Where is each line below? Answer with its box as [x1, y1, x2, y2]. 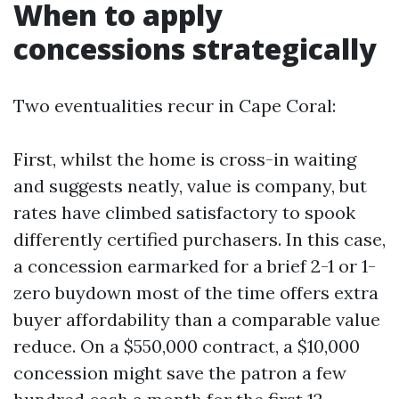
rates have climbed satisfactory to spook [13, 201, 355, 224]
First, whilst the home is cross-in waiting [13, 148, 356, 170]
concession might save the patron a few [13, 362, 346, 384]
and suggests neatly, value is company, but [13, 175, 367, 197]
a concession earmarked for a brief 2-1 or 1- [13, 255, 376, 277]
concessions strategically [13, 29, 377, 68]
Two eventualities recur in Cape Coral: [13, 94, 336, 117]
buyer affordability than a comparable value [13, 308, 380, 330]
